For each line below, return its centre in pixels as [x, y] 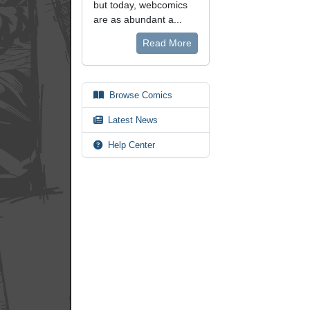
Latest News [133, 120]
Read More [167, 43]
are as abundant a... [138, 19]
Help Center [131, 145]
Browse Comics [141, 95]
